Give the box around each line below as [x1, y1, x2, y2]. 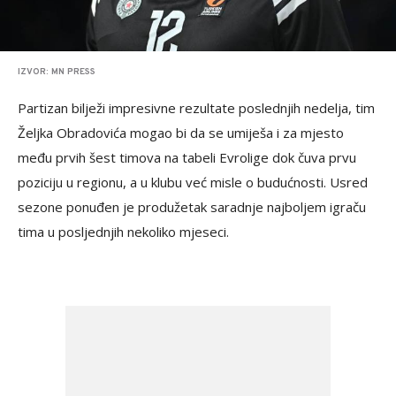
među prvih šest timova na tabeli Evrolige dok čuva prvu [18, 148, 356, 166]
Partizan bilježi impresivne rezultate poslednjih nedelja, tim [18, 99, 375, 117]
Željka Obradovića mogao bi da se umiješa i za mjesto [18, 124, 344, 141]
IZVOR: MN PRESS [18, 66, 95, 78]
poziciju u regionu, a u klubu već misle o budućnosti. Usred [18, 173, 368, 191]
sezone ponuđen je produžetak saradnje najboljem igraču [18, 198, 366, 216]
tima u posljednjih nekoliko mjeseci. [18, 223, 229, 240]
